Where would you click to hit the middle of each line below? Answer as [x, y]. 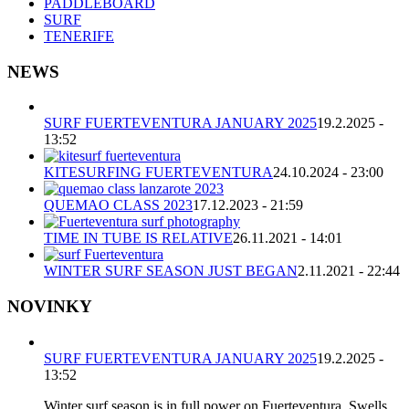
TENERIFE [79, 36]
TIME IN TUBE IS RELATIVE [138, 238]
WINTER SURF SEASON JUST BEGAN [171, 271]
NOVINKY [50, 307]
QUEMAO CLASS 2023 [118, 205]
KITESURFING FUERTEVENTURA [158, 173]
